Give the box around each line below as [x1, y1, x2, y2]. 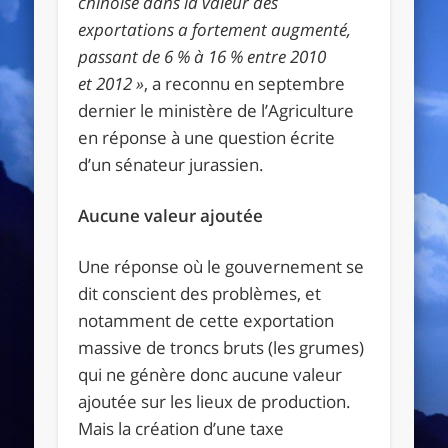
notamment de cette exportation [78, 308, 335, 332]
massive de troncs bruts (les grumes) [78, 335, 365, 359]
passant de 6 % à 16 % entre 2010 [78, 44, 327, 68]
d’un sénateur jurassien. [78, 152, 265, 176]
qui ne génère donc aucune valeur [78, 362, 343, 386]
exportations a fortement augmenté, [78, 17, 352, 41]
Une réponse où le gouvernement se [78, 254, 365, 278]
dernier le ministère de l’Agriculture [78, 98, 355, 122]
